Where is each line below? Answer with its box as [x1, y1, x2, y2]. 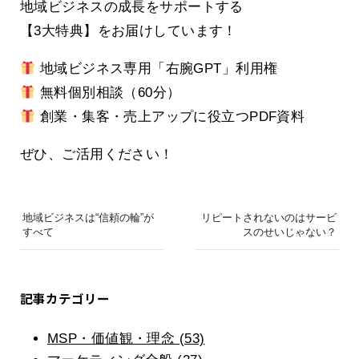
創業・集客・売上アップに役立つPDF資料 [35, 109, 305, 125]
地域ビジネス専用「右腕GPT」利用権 [35, 61, 278, 77]
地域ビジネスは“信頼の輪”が [22, 212, 154, 224]
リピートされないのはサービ [201, 212, 337, 224]
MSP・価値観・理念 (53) [47, 331, 205, 347]
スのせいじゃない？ [243, 226, 337, 239]
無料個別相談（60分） [35, 85, 181, 101]
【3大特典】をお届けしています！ [20, 23, 237, 39]
